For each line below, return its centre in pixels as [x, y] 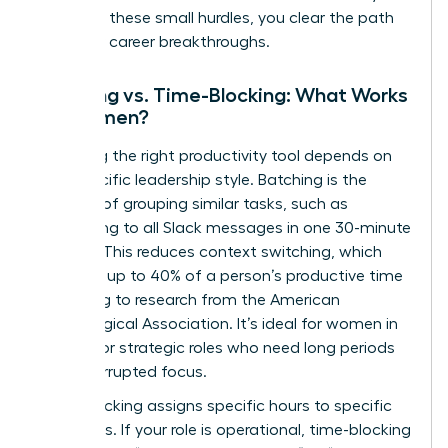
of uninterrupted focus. [122, 371]
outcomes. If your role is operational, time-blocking [224, 429]
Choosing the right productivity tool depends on [214, 155]
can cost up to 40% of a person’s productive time [220, 275]
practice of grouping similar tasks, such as [192, 203]
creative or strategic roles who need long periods [216, 347]
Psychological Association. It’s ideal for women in [217, 323]
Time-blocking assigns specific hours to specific [214, 405]
